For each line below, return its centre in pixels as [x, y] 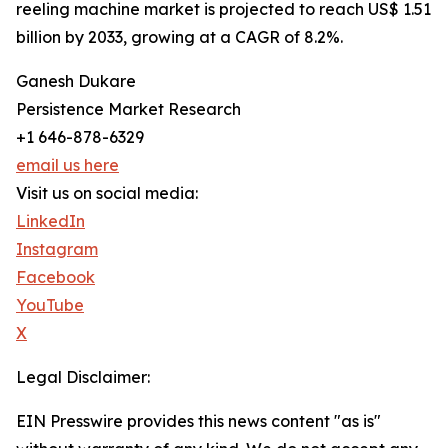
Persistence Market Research [128, 109]
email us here [67, 165]
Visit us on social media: [107, 193]
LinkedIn [50, 221]
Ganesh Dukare [76, 81]
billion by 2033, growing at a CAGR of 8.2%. [179, 37]
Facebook [55, 277]
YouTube [50, 305]
